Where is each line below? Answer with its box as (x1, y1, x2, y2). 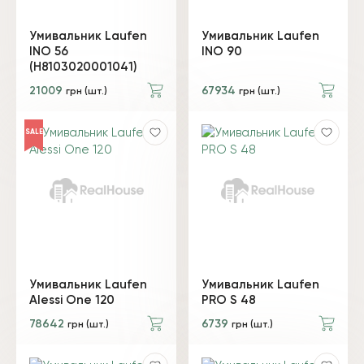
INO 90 (201, 45, 242, 58)
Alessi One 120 (29, 294, 115, 306)
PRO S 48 (201, 294, 256, 306)
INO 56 (29, 45, 68, 58)
